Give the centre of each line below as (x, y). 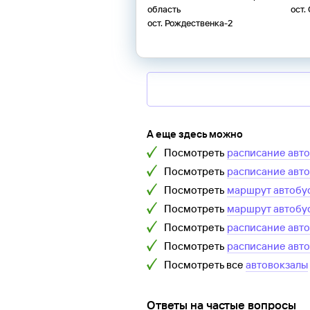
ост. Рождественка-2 (190, 23)
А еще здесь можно (195, 134)
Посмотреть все (205, 265)
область (164, 9)
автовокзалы (277, 265)
